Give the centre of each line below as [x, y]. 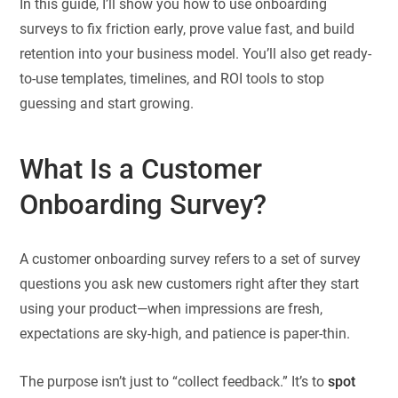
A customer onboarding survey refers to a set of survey [191, 259]
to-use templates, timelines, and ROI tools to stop [172, 79]
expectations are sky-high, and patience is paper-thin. [185, 333]
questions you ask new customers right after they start [190, 283]
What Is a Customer [141, 170]
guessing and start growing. [107, 104]
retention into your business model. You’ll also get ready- [196, 54]
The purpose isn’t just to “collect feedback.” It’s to [174, 382]
